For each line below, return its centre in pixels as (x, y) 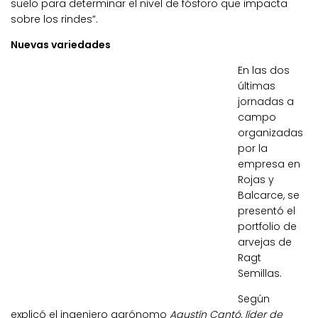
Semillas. (260, 273)
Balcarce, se (269, 195)
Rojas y (256, 179)
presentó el (267, 210)
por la (253, 148)
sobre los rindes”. (54, 19)
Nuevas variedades (61, 44)
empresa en (269, 164)
